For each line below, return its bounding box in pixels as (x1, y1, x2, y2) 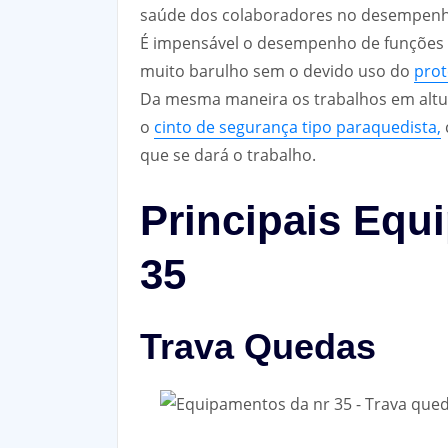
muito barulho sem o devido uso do (140, 60, 414, 83)
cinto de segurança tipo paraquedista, (154, 116, 441, 139)
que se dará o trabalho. (140, 144, 316, 167)
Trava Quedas (140, 325, 376, 367)
